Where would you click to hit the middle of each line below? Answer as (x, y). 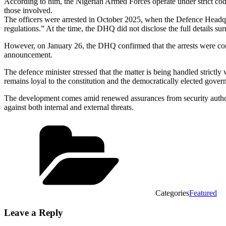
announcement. (28, 54)
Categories (172, 193)
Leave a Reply (34, 212)
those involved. (28, 10)
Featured (203, 193)
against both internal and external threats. (69, 107)
